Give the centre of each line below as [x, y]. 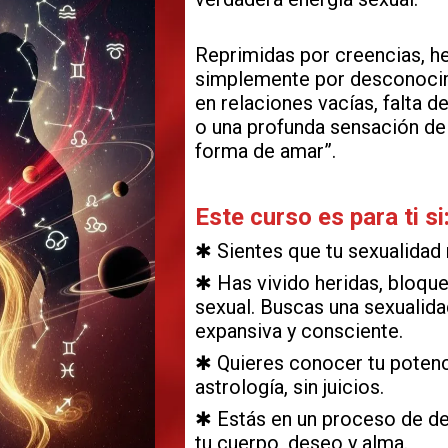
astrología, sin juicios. [290, 387]
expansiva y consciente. [299, 331]
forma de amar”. [266, 151]
